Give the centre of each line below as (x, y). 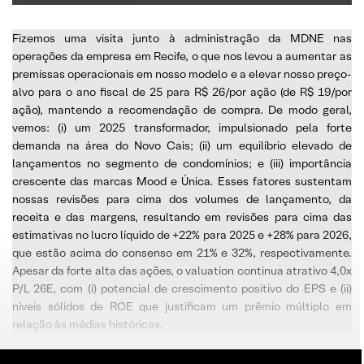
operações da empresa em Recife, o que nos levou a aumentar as (182, 56)
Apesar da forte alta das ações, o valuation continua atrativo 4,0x (182, 270)
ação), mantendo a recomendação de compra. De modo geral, (182, 109)
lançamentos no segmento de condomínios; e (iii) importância (182, 163)
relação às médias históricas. (87, 324)
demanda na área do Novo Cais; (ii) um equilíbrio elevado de (182, 145)
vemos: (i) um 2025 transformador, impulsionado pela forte (182, 127)
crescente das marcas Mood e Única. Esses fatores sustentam (182, 181)
